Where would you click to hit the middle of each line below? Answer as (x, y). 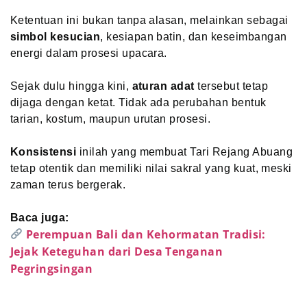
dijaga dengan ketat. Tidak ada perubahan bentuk (138, 102)
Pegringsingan (52, 268)
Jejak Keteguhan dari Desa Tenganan (117, 251)
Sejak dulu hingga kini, (71, 86)
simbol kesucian (56, 36)
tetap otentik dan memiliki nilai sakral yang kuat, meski (151, 168)
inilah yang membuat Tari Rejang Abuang (185, 151)
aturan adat (163, 86)
